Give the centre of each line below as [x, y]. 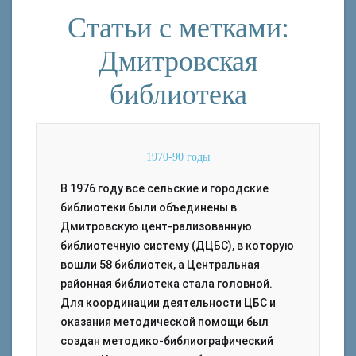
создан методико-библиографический [167, 341]
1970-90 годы [178, 157]
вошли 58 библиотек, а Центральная [160, 265]
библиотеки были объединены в [149, 207]
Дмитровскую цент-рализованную [156, 226]
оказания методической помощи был [164, 322]
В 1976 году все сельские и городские [164, 188]
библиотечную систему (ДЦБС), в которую [177, 246]
